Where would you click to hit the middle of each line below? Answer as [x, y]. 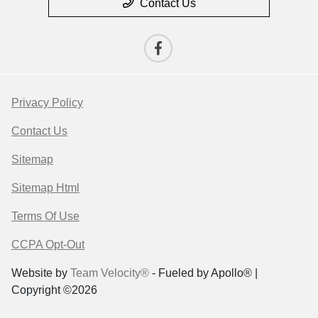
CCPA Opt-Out [48, 245]
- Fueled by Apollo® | [203, 273]
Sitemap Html [45, 188]
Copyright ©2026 [54, 290]
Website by [41, 273]
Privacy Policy [47, 103]
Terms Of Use [45, 216]
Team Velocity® [110, 273]
